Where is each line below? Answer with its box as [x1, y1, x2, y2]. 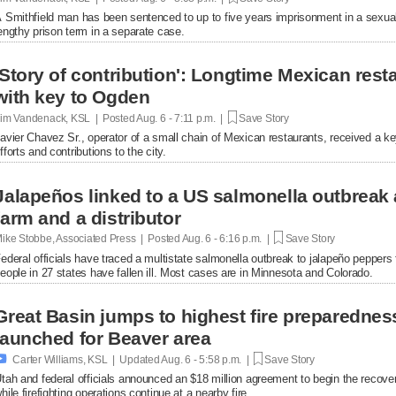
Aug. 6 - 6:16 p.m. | [179, 232, 275, 245]
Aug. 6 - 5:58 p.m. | [159, 353, 254, 366]
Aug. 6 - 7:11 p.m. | [134, 111, 228, 125]
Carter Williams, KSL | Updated [12, 353, 160, 366]
